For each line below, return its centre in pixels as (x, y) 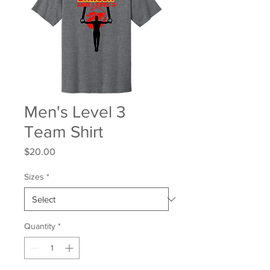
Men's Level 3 (75, 112)
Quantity (40, 226)
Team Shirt (64, 132)
